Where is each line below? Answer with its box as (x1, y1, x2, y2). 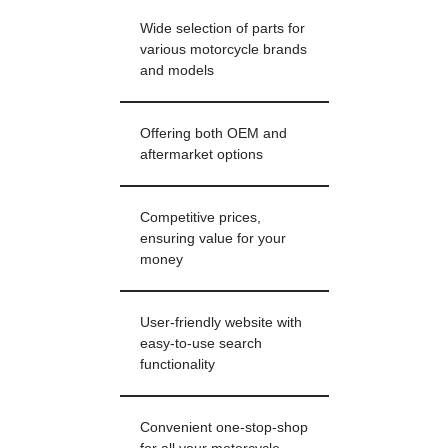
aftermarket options (139, 147, 263, 163)
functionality (139, 357, 215, 373)
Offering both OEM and (139, 126, 287, 142)
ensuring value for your (139, 231, 286, 247)
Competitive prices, (139, 210, 261, 226)
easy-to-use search (139, 336, 262, 352)
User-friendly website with (139, 315, 302, 331)
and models (139, 63, 214, 79)
